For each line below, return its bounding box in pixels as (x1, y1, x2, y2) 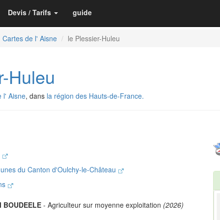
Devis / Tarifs (8, 7, 51, 17)
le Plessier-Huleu (68, 33, 120, 43)
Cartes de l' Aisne (2, 33, 57, 43)
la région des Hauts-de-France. (47, 91, 144, 101)
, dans (26, 91, 47, 101)
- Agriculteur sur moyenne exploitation (41, 199, 163, 210)
